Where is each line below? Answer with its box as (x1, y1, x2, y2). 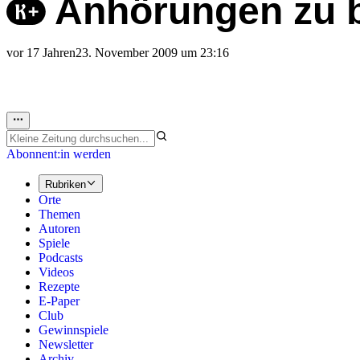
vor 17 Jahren (6, 46, 76, 60)
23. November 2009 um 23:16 (76, 46, 229, 60)
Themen (39, 207, 80, 221)
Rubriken (45, 178, 86, 190)
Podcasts (39, 250, 83, 264)
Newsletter (39, 337, 93, 351)
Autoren (39, 221, 80, 235)
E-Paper (39, 293, 80, 308)
